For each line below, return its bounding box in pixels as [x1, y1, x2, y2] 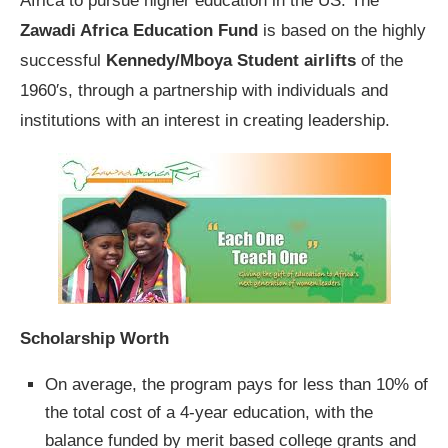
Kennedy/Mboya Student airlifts [106, 51, 356, 70]
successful [20, 51, 106, 70]
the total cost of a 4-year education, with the [45, 403, 373, 422]
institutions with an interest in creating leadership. [20, 111, 390, 130]
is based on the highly [258, 21, 426, 40]
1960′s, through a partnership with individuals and [20, 81, 388, 100]
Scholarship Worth [20, 329, 169, 348]
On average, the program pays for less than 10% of [45, 375, 428, 394]
